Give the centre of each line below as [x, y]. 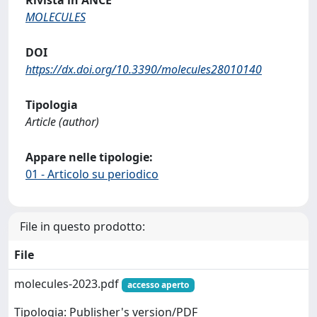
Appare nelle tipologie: [89, 157]
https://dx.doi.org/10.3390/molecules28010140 [144, 69]
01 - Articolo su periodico [92, 174]
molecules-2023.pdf [68, 283]
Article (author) [62, 121]
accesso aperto [158, 284]
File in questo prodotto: [82, 226]
